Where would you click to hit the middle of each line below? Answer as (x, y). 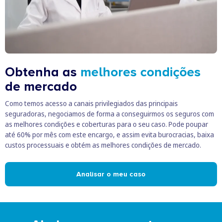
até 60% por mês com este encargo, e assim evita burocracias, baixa (110, 134)
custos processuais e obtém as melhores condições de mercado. (103, 145)
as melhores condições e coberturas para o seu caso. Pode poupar (107, 124)
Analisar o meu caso (111, 174)
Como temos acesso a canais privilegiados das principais (91, 103)
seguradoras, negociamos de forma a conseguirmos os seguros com (110, 113)
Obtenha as (43, 72)
